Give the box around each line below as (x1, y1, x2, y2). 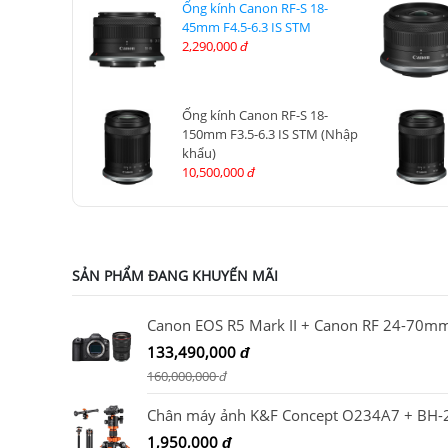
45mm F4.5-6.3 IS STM (181, 18, 311, 36)
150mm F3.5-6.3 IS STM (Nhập (181, 125, 358, 144)
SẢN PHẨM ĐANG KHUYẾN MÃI (72, 266, 278, 286)
